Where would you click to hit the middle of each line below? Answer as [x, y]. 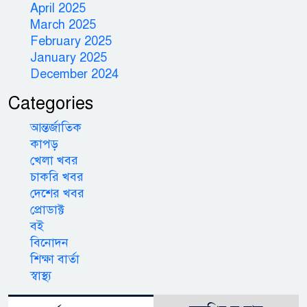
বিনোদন [49, 242]
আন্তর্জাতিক [56, 127]
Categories [51, 103]
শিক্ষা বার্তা [55, 259]
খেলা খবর [54, 160]
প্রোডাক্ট [47, 209]
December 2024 [74, 74]
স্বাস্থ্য [41, 275]
